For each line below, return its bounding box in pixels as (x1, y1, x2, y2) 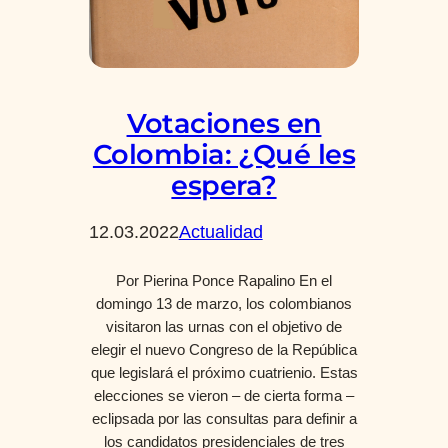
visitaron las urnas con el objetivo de (106, 318, 342, 335)
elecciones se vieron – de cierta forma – (94, 387, 354, 404)
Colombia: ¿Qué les (92, 137, 356, 171)
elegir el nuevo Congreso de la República (91, 341, 357, 358)
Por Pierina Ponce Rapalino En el (116, 272, 332, 289)
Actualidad (178, 220, 263, 242)
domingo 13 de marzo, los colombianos (96, 295, 352, 312)
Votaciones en (126, 106, 322, 140)
